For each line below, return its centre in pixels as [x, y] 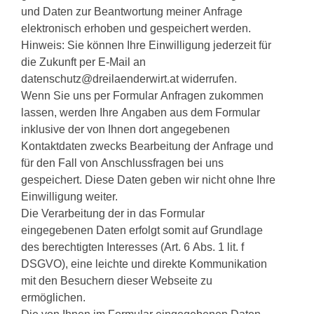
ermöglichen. [53, 297]
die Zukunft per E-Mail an [83, 61]
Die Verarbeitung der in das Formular [113, 213]
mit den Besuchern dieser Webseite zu [117, 280]
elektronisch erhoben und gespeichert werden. [137, 28]
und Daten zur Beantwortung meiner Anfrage [132, 11]
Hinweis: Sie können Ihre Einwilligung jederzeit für [146, 45]
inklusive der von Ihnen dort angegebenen [125, 129]
